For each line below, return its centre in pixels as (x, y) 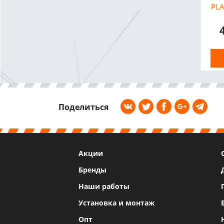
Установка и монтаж (116, 203)
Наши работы (104, 186)
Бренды (92, 170)
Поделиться (83, 107)
